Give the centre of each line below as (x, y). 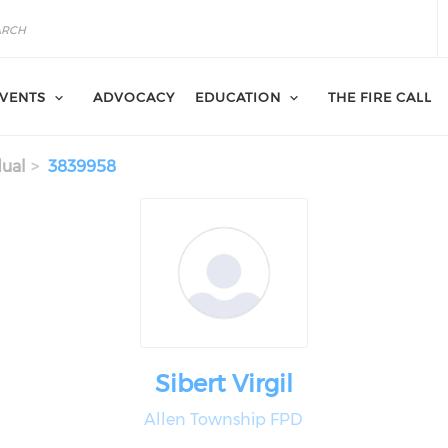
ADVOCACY (134, 97)
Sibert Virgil (223, 383)
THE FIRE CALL (380, 97)
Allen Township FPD (224, 419)
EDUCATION (238, 97)
